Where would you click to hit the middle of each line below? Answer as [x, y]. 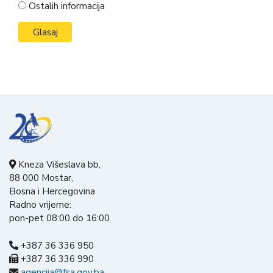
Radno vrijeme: [40, 205]
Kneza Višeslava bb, [58, 165]
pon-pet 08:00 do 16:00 [59, 218]
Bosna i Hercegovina [52, 192]
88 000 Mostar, [41, 178]
